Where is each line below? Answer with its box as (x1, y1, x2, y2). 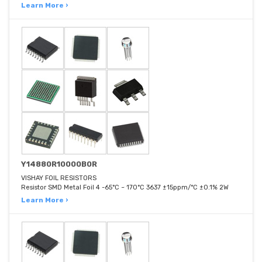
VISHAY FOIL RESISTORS (21, 174, 96, 182)
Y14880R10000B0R (21, 160, 97, 169)
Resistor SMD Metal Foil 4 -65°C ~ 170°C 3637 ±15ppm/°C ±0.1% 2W (21, 184, 229, 192)
